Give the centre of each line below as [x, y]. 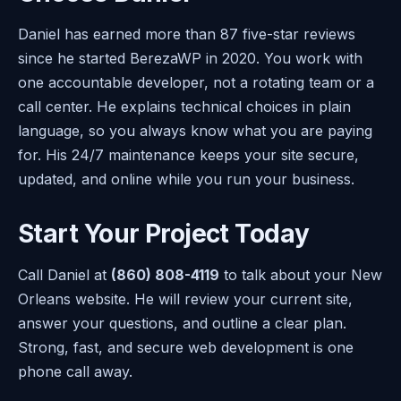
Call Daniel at [64, 274]
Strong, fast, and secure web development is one [186, 347]
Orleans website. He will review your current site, [185, 299]
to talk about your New [301, 274]
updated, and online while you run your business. [186, 179]
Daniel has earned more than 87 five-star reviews [187, 34]
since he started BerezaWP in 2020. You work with [190, 58]
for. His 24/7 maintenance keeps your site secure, [188, 154]
